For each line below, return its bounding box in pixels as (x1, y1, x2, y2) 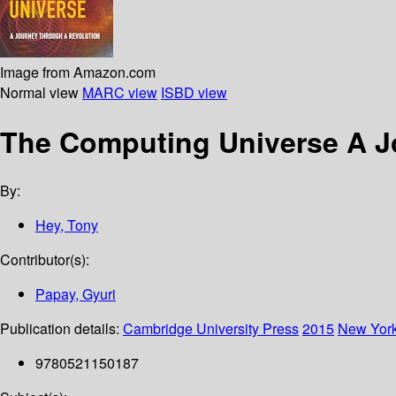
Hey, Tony (35, 215, 98, 236)
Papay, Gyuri (35, 284, 116, 305)
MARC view (82, 81, 157, 103)
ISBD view (161, 81, 227, 103)
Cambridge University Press (123, 318, 299, 339)
